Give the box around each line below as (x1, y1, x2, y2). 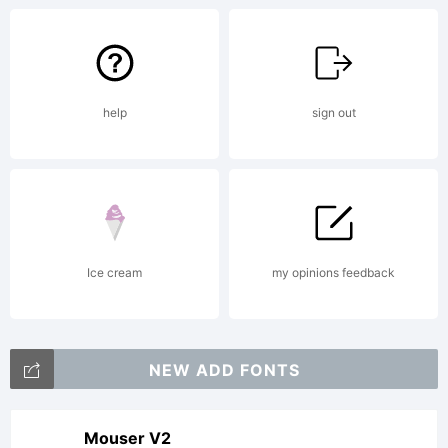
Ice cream (87, 265, 142, 280)
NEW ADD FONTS (148, 360, 300, 380)
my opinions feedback (272, 265, 395, 280)
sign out (311, 105, 356, 120)
